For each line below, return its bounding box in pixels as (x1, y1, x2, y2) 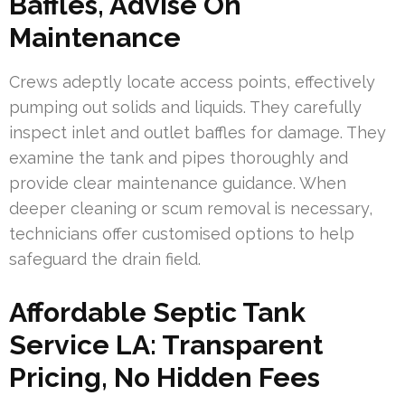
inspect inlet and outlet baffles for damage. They (9, 122, 386, 142)
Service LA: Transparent (9, 328, 323, 361)
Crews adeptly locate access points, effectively (9, 71, 375, 91)
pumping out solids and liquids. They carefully (9, 97, 362, 117)
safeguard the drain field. (9, 249, 201, 268)
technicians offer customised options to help (9, 223, 354, 243)
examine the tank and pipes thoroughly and (9, 147, 348, 167)
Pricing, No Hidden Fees (9, 361, 320, 393)
